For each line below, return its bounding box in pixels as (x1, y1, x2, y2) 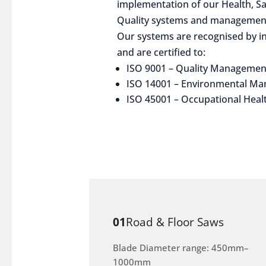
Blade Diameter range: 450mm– (113, 242, 249, 254)
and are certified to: (117, 46, 206, 59)
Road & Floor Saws (126, 214, 224, 230)
